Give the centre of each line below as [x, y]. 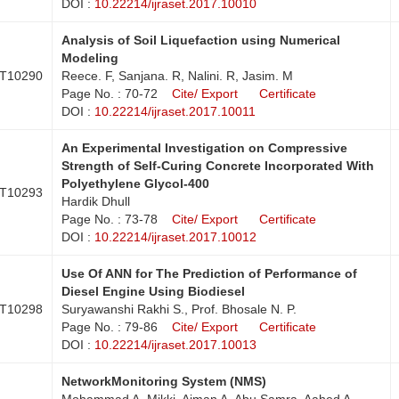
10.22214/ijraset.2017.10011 [175, 111]
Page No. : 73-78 [110, 219]
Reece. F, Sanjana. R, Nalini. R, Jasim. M [177, 75]
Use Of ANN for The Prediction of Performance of [209, 273]
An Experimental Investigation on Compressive [204, 147]
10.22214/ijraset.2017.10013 [175, 344]
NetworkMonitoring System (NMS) [164, 381]
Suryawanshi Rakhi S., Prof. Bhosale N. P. [179, 309]
